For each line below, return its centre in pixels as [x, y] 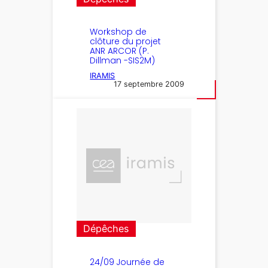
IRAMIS [103, 76]
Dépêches [106, 229]
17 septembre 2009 [149, 84]
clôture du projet [126, 42]
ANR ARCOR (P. [120, 51]
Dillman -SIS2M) [123, 61]
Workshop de [118, 32]
